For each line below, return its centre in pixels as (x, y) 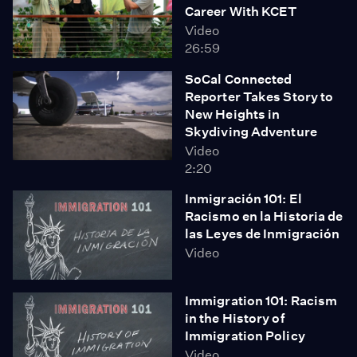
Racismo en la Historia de (264, 216)
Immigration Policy (245, 336)
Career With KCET (241, 12)
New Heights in (233, 114)
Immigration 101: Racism (261, 301)
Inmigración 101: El (243, 198)
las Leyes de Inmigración (263, 233)
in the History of (235, 318)
